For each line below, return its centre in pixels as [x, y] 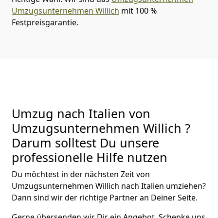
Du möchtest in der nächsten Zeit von [81, 174]
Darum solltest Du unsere [85, 142]
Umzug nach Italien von [81, 113]
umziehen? [186, 186]
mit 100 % [138, 10]
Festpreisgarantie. [45, 22]
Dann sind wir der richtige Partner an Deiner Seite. [105, 197]
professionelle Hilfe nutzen [90, 157]
